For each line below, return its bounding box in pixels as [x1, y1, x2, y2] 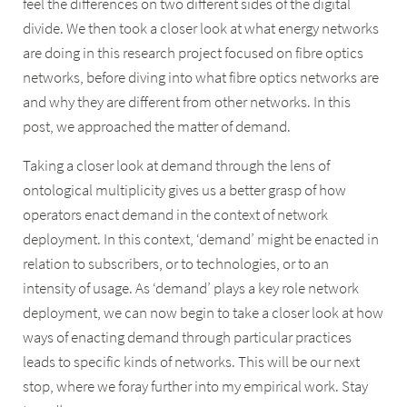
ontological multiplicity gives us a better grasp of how [23, 181, 347, 201]
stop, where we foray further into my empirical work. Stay [23, 377, 369, 397]
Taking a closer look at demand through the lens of [23, 156, 331, 176]
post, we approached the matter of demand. [23, 116, 292, 136]
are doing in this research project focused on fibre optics [23, 43, 364, 63]
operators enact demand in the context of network [23, 205, 329, 225]
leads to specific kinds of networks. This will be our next [23, 352, 361, 372]
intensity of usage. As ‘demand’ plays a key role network [23, 279, 360, 299]
